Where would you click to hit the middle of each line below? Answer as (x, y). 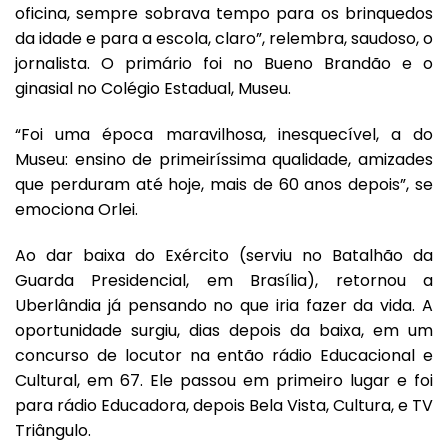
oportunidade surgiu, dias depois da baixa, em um (224, 330)
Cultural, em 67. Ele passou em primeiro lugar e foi (224, 380)
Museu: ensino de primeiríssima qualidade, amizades (224, 159)
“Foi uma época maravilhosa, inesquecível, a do (224, 134)
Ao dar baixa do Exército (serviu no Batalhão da (224, 255)
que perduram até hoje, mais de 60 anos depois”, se (224, 184)
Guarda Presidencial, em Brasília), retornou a (224, 280)
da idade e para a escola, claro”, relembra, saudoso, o (224, 38)
